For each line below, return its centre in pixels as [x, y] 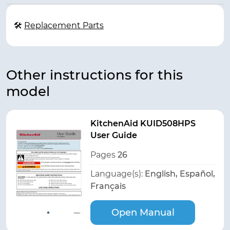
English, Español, [180, 174]
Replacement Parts [64, 25]
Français [108, 186]
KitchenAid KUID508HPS [143, 123]
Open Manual [143, 213]
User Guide [114, 135]
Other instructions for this [94, 75]
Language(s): [118, 174]
